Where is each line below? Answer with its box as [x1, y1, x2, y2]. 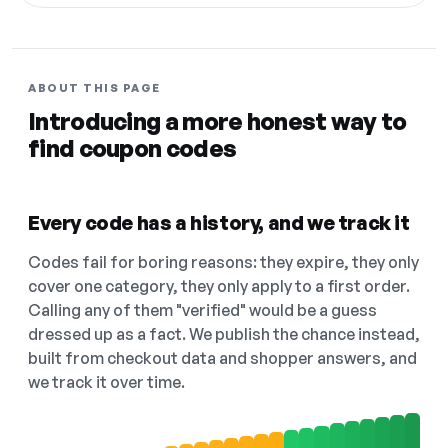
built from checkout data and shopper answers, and [28, 348, 417, 368]
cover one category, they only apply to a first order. [28, 276, 410, 296]
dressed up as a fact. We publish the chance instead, [28, 324, 420, 344]
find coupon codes [28, 133, 237, 163]
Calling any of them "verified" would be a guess [28, 300, 377, 320]
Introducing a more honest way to [28, 106, 407, 136]
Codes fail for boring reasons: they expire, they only [28, 252, 419, 272]
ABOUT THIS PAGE [28, 81, 161, 95]
